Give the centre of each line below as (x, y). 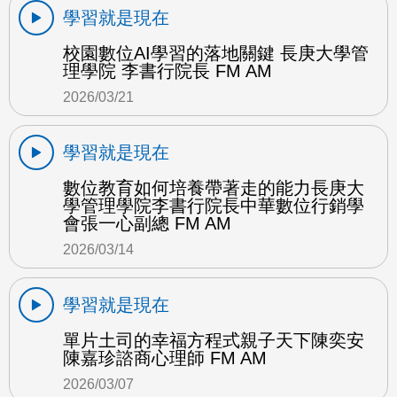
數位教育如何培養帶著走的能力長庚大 (214, 187)
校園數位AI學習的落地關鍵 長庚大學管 (216, 53)
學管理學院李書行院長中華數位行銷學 (214, 205)
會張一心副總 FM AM (147, 223)
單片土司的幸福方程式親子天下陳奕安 (214, 340)
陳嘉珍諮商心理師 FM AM (165, 358)
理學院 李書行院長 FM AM (167, 70)
